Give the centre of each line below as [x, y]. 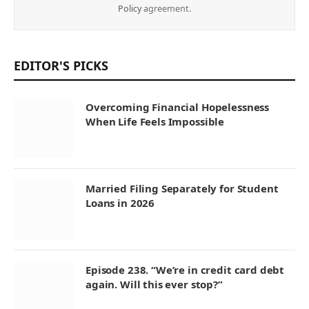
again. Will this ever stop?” [154, 284]
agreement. [166, 8]
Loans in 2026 [120, 202]
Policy [130, 8]
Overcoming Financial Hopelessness [178, 107]
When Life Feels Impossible [155, 121]
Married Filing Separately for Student [182, 188]
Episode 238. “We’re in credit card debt [185, 269]
